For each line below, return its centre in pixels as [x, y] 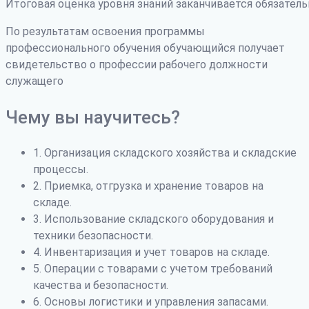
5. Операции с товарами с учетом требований [153, 268]
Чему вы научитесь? [93, 117]
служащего [34, 81]
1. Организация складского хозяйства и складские [165, 152]
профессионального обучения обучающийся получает [145, 48]
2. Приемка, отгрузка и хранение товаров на [148, 186]
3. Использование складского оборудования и [153, 219]
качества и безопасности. [101, 285]
